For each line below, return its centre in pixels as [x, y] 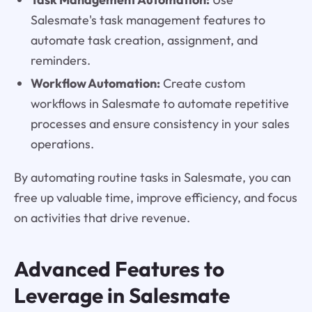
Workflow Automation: [95, 83]
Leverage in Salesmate [122, 296]
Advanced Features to [119, 269]
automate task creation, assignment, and [144, 40]
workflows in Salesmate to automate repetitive [159, 103]
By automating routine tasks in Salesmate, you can [152, 178]
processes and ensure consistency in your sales [160, 123]
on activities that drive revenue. [102, 218]
